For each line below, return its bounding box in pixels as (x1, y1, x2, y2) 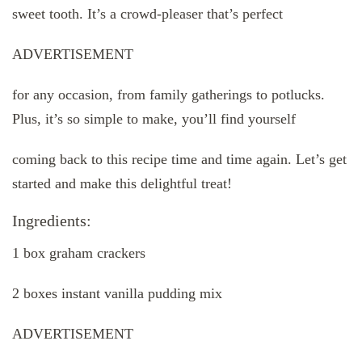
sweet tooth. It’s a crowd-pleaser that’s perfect (12, 6, 283, 23)
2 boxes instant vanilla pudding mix (12, 285, 222, 302)
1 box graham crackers (12, 245, 145, 262)
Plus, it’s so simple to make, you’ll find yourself (12, 111, 296, 128)
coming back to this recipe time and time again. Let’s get (12, 151, 347, 168)
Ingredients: (12, 212, 91, 230)
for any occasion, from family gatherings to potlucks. (12, 86, 325, 103)
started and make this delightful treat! (12, 175, 232, 192)
